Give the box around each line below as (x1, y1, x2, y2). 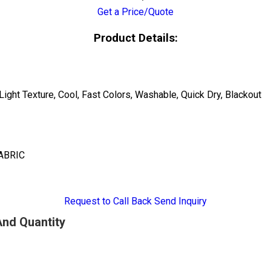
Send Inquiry (154, 195, 207, 207)
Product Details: (93, 31, 178, 45)
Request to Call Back (64, 195, 152, 207)
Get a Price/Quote (97, 6, 174, 18)
